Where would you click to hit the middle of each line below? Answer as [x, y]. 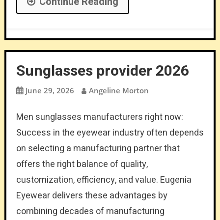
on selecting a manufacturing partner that [98, 148]
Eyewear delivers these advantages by [92, 195]
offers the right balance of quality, [82, 164]
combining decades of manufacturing [90, 211]
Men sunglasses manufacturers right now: [99, 117]
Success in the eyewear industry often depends [110, 133]
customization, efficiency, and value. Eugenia [104, 180]
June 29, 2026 [50, 90]
